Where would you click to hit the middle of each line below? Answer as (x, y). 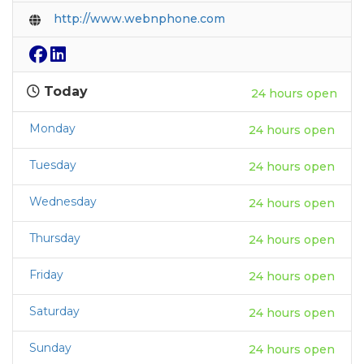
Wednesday (63, 201)
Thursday (55, 238)
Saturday (54, 311)
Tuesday (53, 165)
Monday (52, 128)
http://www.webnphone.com (139, 18)
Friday (46, 274)
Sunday (50, 347)
